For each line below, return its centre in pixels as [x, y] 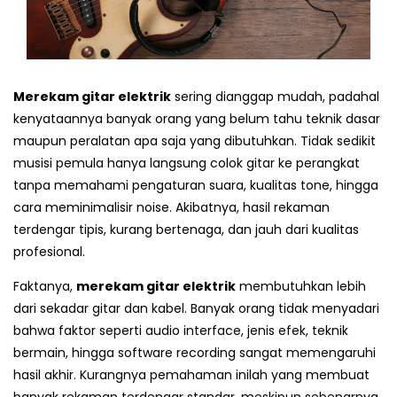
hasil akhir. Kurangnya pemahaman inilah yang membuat [191, 375]
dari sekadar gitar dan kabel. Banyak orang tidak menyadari [196, 309]
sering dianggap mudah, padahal [275, 97]
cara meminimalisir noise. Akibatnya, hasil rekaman [171, 208]
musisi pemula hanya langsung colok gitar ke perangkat [187, 163]
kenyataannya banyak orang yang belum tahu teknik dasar [197, 119]
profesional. [49, 252]
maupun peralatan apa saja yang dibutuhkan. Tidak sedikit [195, 141]
